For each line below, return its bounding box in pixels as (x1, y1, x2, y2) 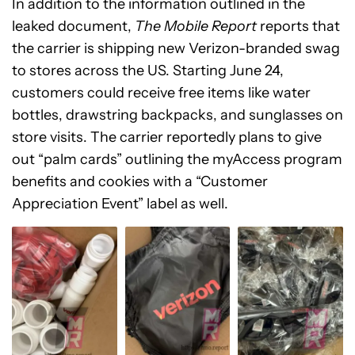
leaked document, (12, 17, 135, 36)
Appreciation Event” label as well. (12, 195, 228, 213)
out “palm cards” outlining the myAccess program (12, 151, 342, 169)
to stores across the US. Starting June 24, (12, 62, 284, 80)
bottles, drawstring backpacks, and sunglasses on (12, 106, 343, 124)
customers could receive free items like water (12, 84, 311, 102)
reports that (257, 17, 340, 36)
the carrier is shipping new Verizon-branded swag (12, 40, 340, 58)
